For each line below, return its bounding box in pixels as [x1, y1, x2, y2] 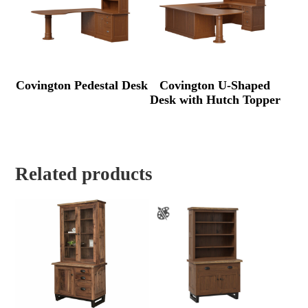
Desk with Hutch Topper [149, 93, 280, 107]
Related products [15, 164, 153, 185]
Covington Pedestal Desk [16, 78, 148, 93]
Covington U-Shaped [159, 78, 271, 93]
